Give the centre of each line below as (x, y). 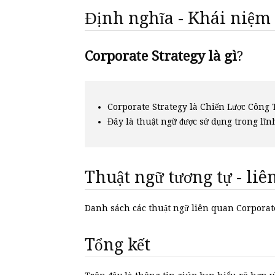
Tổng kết (118, 245)
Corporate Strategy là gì (161, 56)
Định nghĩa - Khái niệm (178, 18)
